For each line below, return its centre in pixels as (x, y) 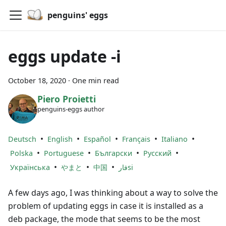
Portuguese (64, 153)
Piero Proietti (66, 99)
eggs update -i (65, 56)
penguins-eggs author (71, 109)
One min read (96, 80)
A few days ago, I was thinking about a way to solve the (113, 192)
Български (114, 153)
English (60, 139)
